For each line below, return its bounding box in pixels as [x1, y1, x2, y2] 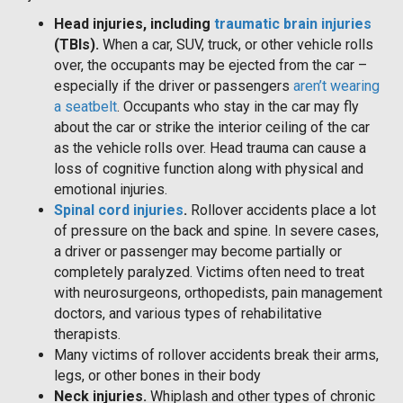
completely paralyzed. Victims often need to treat [54, 263, 364, 281]
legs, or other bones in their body [54, 366, 261, 384]
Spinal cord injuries [54, 201, 184, 219]
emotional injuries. [54, 180, 167, 198]
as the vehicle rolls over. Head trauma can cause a [54, 139, 366, 157]
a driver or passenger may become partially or [54, 242, 342, 260]
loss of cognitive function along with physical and [54, 159, 363, 177]
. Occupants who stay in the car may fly [117, 97, 359, 115]
